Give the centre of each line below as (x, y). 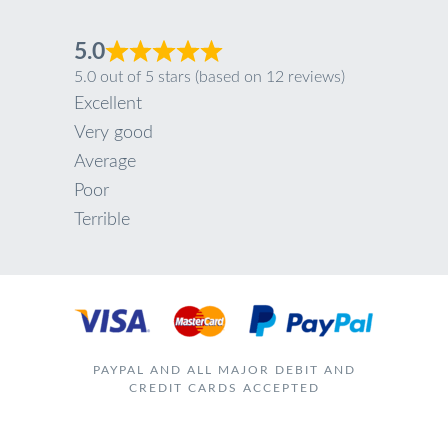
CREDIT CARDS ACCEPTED (224, 387)
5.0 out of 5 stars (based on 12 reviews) (209, 76)
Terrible (102, 219)
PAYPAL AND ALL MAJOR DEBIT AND (224, 369)
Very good (113, 132)
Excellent (108, 103)
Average (105, 161)
